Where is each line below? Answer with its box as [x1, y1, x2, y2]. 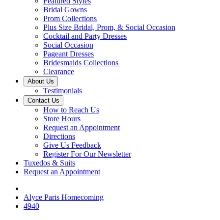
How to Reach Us [43, 106, 99, 114]
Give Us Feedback [43, 141, 101, 149]
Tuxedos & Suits [24, 159, 75, 167]
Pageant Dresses [43, 50, 94, 58]
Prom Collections [43, 14, 97, 23]
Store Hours [43, 114, 81, 123]
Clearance [43, 67, 74, 76]
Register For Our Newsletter [43, 150, 131, 158]
